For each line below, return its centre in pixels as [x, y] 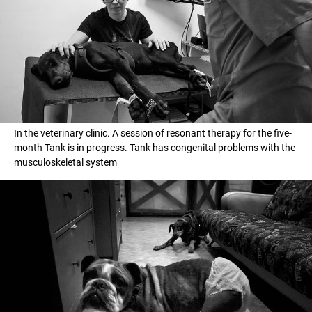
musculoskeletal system [65, 162]
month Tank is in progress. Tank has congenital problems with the [155, 147]
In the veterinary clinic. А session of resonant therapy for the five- [153, 133]
